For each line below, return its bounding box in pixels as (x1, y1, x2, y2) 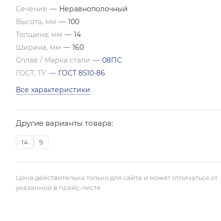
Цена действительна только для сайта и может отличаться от (16, 174, 218, 182)
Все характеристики (16, 85, 90, 94)
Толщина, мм (16, 30, 64, 39)
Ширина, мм (16, 43, 63, 52)
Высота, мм (16, 17, 58, 26)
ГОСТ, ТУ (16, 69, 48, 77)
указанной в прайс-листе (16, 184, 101, 191)
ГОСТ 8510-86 (58, 69, 105, 77)
